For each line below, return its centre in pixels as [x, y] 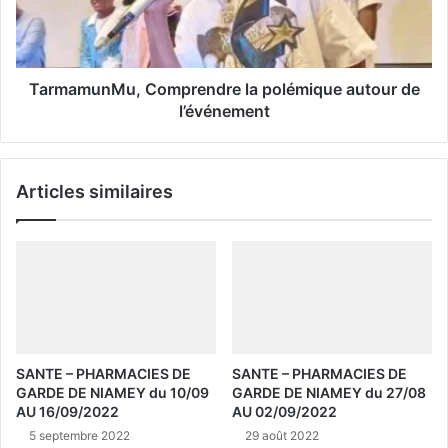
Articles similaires [94, 192]
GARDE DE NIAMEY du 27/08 [329, 393]
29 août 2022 [282, 436]
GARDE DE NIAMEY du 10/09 [112, 393]
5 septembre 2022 [79, 436]
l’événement [224, 111]
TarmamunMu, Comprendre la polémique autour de [224, 89]
